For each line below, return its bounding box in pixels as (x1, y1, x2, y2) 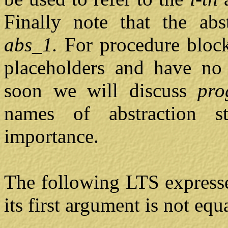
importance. (4, 125, 99, 148)
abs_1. (4, 34, 65, 56)
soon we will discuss (4, 79, 198, 102)
